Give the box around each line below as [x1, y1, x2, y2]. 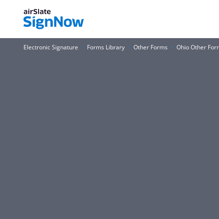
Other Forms [133, 43, 168, 51]
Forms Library [87, 43, 125, 51]
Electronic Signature [23, 43, 78, 51]
